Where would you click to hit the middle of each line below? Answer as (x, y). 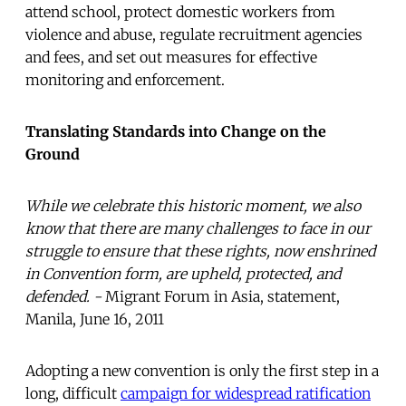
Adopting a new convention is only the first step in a (202, 370)
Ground (53, 154)
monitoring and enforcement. (125, 79)
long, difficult (73, 393)
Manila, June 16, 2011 (95, 319)
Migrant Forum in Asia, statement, (222, 296)
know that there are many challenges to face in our (198, 228)
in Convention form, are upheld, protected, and (183, 273)
